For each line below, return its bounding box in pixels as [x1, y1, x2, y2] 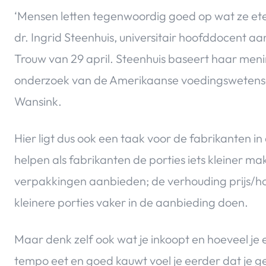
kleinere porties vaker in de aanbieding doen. [14, 195, 248, 210]
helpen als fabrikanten [14, 152, 133, 167]
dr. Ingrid [14, 30, 62, 45]
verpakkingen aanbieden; [14, 173, 151, 189]
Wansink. [14, 94, 62, 109]
